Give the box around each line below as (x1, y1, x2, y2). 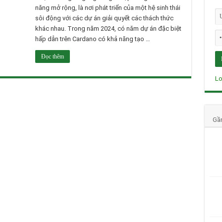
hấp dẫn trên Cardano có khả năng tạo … (35, 35, 150, 43)
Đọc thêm (41, 53, 64, 60)
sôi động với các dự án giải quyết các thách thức (35, 14, 173, 22)
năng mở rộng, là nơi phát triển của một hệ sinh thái (35, 4, 180, 11)
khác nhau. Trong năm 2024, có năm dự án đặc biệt (35, 25, 181, 32)
